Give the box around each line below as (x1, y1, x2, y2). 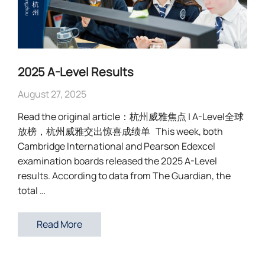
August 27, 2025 (18, 88, 86, 101)
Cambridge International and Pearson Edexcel (18, 140, 215, 153)
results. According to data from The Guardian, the (18, 169, 231, 183)
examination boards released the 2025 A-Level (18, 154, 217, 168)
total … (18, 184, 46, 198)
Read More (37, 218, 82, 231)
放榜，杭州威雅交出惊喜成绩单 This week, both (18, 125, 223, 138)
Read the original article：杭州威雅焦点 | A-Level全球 (18, 110, 244, 124)
